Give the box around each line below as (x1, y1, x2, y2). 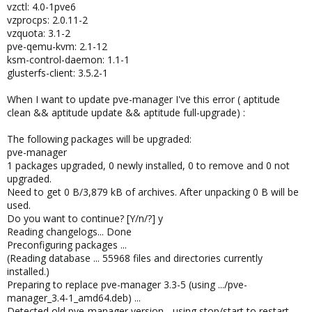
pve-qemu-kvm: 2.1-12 (7, 40, 107, 53)
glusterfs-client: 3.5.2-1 (7, 66, 108, 79)
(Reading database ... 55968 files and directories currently (7, 251, 263, 265)
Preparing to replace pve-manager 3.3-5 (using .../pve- (7, 278, 247, 291)
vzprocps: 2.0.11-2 (7, 13, 88, 26)
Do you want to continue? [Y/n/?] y (7, 212, 163, 225)
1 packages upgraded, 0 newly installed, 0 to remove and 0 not (7, 159, 290, 172)
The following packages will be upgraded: (7, 132, 192, 146)
